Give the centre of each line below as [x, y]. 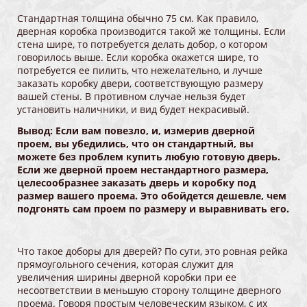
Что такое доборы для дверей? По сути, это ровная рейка [152, 251]
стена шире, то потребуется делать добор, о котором [142, 45]
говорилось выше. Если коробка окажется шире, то [138, 58]
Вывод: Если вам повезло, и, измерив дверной [136, 131]
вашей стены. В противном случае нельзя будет [132, 97]
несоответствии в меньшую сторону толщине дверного [149, 291]
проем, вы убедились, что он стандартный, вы [135, 144]
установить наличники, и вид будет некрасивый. [133, 110]
